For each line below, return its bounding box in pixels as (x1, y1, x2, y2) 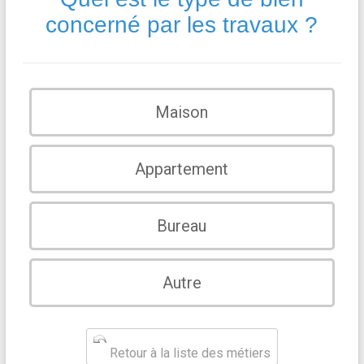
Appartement (135, 159, 229, 179)
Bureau (157, 216, 207, 236)
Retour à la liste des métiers (106, 345, 271, 361)
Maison (155, 102, 209, 122)
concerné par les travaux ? (45, 12, 318, 37)
